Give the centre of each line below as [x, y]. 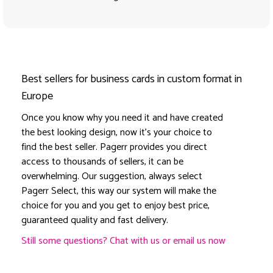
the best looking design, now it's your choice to [117, 133]
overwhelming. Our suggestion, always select [112, 177]
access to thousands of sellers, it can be [102, 162]
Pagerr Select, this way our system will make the [119, 191]
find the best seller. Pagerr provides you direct [114, 147]
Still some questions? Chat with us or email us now [123, 241]
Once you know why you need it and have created [122, 118]
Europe [37, 97]
